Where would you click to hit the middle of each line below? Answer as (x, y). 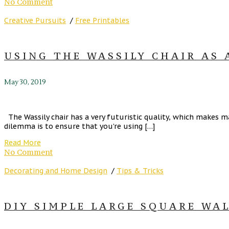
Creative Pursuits (35, 20)
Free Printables (102, 20)
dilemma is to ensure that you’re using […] (79, 127)
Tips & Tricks (140, 171)
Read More (22, 143)
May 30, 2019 (25, 83)
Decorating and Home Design (56, 171)
